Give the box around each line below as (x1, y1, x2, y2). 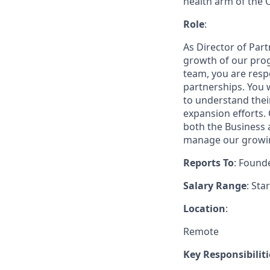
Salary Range (183, 179, 246, 192)
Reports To (183, 156, 234, 169)
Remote (183, 225, 219, 238)
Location (183, 202, 225, 215)
